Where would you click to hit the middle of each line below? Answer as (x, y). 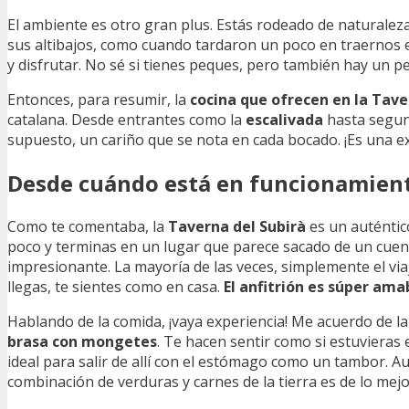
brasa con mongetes (82, 341)
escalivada (284, 119)
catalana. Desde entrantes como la (126, 119)
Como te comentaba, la (88, 226)
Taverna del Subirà (237, 226)
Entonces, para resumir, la (99, 99)
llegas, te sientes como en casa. (115, 286)
